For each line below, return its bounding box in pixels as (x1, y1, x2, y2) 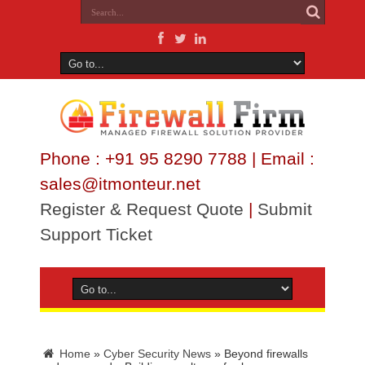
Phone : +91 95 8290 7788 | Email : (40, 149, 314, 168)
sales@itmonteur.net (40, 174, 200, 193)
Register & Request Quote (40, 200, 244, 218)
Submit (257, 200, 312, 218)
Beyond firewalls (224, 347, 308, 360)
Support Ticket (40, 225, 152, 244)
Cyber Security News (103, 347, 211, 360)
